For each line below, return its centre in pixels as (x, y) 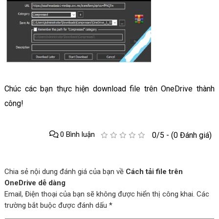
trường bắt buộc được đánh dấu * (58, 206)
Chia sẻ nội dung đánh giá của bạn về (65, 172)
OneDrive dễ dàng (35, 183)
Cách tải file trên (154, 172)
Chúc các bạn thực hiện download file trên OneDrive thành (109, 89)
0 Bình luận (77, 135)
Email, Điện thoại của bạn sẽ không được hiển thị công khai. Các (107, 194)
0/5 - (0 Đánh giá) (182, 135)
